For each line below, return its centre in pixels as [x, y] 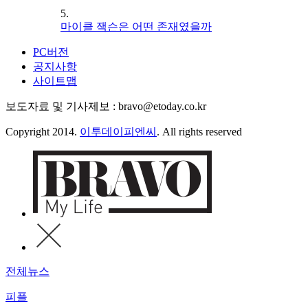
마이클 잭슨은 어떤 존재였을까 [136, 27]
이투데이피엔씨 [118, 132]
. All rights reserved [199, 132]
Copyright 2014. [43, 132]
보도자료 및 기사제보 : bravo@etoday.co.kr [106, 107]
